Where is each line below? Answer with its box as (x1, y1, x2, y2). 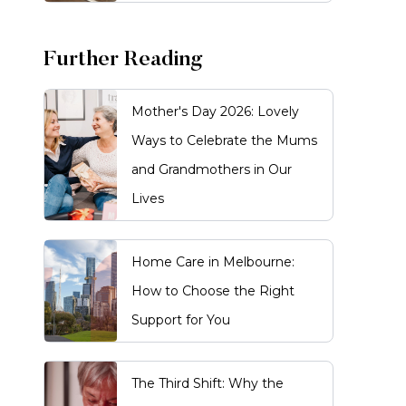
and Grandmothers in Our (131, 161, 292, 178)
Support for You (131, 312, 230, 328)
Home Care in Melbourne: (131, 254, 295, 270)
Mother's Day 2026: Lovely (131, 103, 299, 120)
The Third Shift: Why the (131, 375, 284, 391)
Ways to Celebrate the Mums (131, 132, 317, 149)
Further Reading (43, 49, 203, 71)
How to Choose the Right (131, 283, 295, 299)
